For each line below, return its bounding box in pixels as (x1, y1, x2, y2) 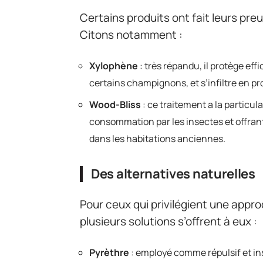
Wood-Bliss (89, 98, 141, 111)
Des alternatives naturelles (91, 165, 255, 183)
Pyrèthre (89, 246, 129, 259)
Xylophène (89, 59, 138, 72)
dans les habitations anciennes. (89, 132, 225, 145)
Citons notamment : (80, 27, 183, 42)
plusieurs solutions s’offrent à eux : (80, 214, 257, 229)
